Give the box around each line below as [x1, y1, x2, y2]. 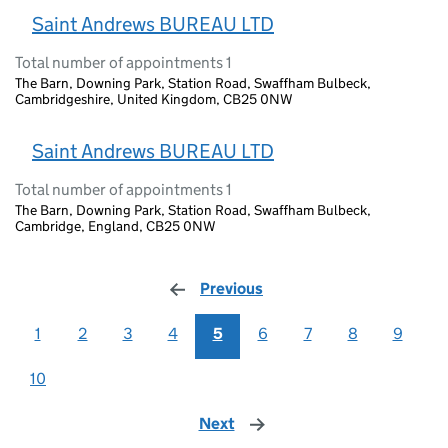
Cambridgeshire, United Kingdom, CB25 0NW [15, 90, 293, 109]
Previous [200, 279, 263, 299]
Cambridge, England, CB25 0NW [15, 217, 216, 236]
